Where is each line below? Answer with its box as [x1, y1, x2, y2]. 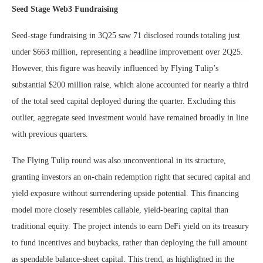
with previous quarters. [12, 129, 88, 139]
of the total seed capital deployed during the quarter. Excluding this [12, 96, 235, 106]
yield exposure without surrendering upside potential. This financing [12, 188, 239, 198]
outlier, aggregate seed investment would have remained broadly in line [12, 113, 248, 122]
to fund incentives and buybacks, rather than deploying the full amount [12, 238, 247, 247]
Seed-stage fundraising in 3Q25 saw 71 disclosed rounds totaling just [12, 31, 240, 40]
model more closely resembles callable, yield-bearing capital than [12, 205, 228, 214]
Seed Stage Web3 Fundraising [12, 4, 118, 14]
